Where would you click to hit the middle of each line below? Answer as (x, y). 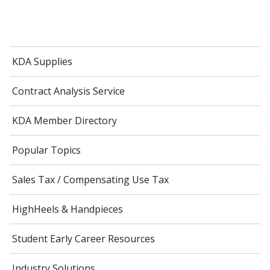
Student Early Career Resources (83, 238)
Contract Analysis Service (68, 91)
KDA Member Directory (64, 120)
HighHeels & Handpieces (67, 209)
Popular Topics (46, 150)
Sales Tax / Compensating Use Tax (90, 179)
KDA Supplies (42, 61)
